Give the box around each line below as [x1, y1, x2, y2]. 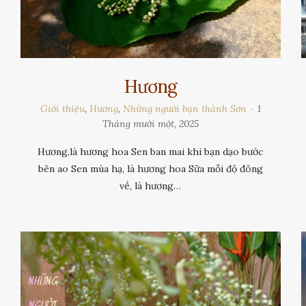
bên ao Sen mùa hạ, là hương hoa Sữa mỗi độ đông [38, 162, 263, 175]
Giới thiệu [40, 102, 85, 115]
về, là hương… [120, 179, 182, 192]
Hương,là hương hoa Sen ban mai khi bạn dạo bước [38, 145, 264, 158]
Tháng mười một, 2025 [102, 117, 199, 130]
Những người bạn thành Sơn [122, 102, 247, 115]
